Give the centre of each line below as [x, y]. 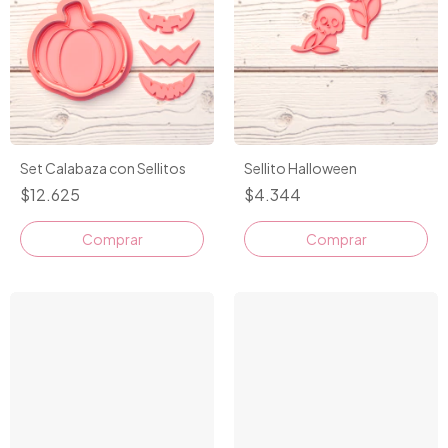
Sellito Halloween [300, 168]
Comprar [336, 239]
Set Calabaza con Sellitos [103, 168]
